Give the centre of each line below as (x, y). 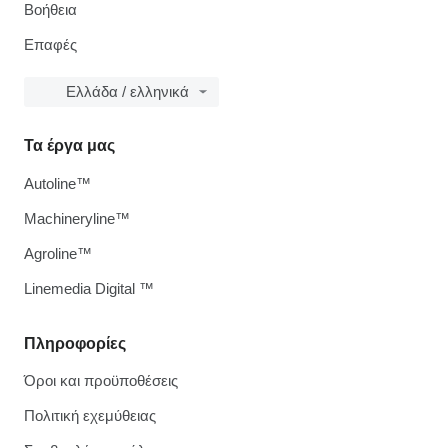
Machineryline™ (77, 218)
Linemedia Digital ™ (89, 288)
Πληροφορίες (75, 343)
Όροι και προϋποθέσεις (101, 380)
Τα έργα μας (69, 145)
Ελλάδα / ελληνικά (127, 91)
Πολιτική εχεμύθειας (90, 415)
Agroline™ (58, 253)
